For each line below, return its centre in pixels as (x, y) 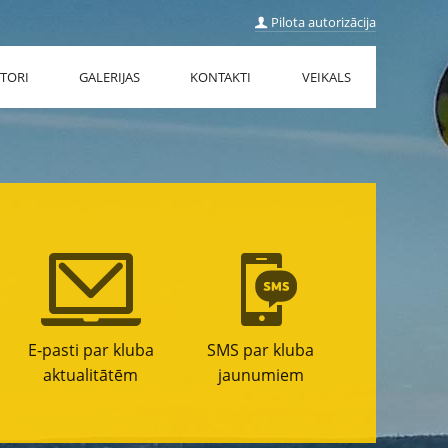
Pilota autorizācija (321, 22)
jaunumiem (260, 375)
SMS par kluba (261, 350)
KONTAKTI (221, 77)
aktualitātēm (91, 375)
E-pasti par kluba (90, 350)
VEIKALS (326, 77)
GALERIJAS (110, 77)
